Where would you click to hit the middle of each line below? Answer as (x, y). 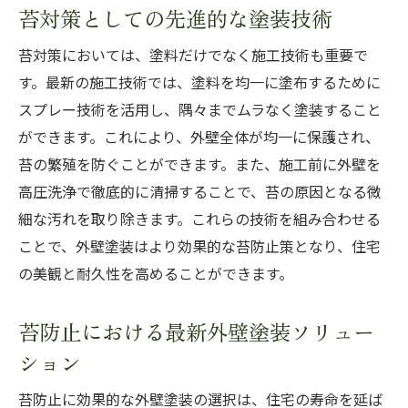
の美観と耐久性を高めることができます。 (156, 274)
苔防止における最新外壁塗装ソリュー (196, 331)
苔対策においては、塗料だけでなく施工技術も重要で (193, 56)
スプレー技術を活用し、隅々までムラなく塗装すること (200, 110)
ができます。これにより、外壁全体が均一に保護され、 (199, 138)
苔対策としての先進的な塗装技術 (175, 18)
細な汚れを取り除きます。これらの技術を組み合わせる (199, 219)
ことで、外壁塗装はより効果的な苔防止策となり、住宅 (199, 247)
